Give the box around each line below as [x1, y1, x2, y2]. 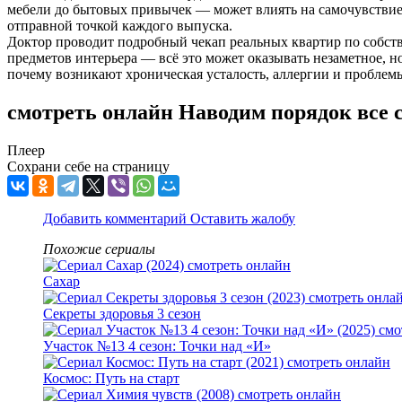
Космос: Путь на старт [43, 371, 179, 387]
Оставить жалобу [190, 211, 295, 227]
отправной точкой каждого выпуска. [7, 18, 232, 34]
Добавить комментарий [43, 211, 190, 227]
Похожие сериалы [43, 241, 155, 258]
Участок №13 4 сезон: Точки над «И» [43, 338, 271, 354]
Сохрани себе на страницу [7, 159, 170, 175]
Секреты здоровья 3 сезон [43, 306, 201, 322]
